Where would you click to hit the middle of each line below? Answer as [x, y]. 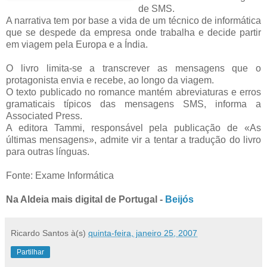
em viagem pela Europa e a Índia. [77, 44]
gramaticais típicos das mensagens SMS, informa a [133, 104]
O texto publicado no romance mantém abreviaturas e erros [133, 92]
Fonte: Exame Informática [60, 175]
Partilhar [30, 252]
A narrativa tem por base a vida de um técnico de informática [133, 20]
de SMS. [156, 8]
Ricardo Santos [40, 233]
